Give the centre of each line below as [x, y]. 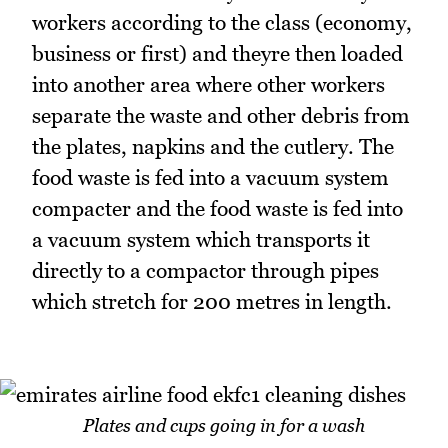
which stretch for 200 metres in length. [212, 301]
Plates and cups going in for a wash [224, 425]
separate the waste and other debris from [221, 115]
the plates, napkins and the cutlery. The [213, 146]
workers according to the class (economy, [222, 22]
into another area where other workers [208, 84]
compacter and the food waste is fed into [217, 208]
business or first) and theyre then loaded [217, 53]
